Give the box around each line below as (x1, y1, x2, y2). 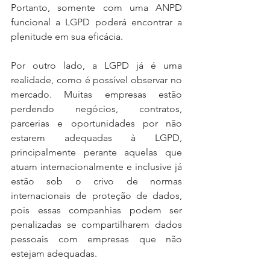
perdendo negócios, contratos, (11, 102, 182, 115)
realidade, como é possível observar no (11, 74, 182, 86)
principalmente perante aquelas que (11, 146, 182, 158)
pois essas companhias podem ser (11, 204, 182, 216)
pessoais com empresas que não (11, 233, 182, 245)
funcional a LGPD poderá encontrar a (11, 16, 182, 28)
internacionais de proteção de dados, (11, 189, 182, 201)
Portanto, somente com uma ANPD (11, 1, 182, 13)
